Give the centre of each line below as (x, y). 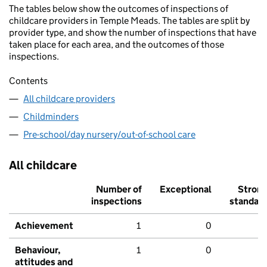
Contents (28, 81)
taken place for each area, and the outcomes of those (117, 45)
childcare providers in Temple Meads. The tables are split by (129, 21)
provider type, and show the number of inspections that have (133, 33)
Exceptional (186, 190)
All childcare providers (69, 99)
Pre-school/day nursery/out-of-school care (109, 135)
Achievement (44, 226)
